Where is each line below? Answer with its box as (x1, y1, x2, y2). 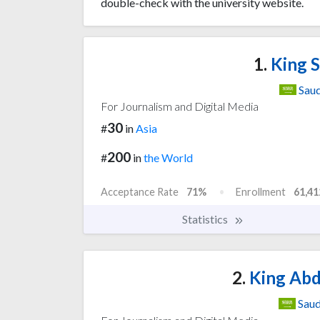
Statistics (182, 212, 230, 226)
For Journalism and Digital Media (101, 99, 259, 114)
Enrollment (236, 186, 286, 199)
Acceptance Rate (101, 186, 179, 199)
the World (144, 151, 193, 165)
